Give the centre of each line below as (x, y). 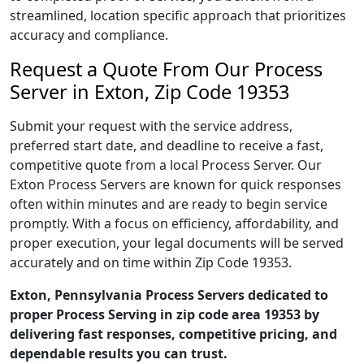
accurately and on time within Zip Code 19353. (151, 262)
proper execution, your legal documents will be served (177, 243)
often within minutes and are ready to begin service (169, 204)
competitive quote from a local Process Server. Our (166, 165)
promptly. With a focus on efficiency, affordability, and (174, 223)
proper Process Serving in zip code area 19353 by (165, 314)
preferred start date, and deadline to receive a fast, (167, 145)
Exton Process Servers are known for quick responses (175, 184)
